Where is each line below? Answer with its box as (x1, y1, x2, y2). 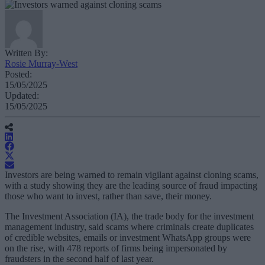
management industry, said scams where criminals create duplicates (5, 222, 254, 232)
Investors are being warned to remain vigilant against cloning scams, (5, 170, 258, 180)
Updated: (5, 91, 39, 101)
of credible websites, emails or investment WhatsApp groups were (5, 232, 251, 243)
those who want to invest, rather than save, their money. (5, 191, 212, 202)
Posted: (5, 69, 32, 80)
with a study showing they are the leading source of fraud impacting (5, 180, 257, 191)
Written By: (5, 48, 48, 59)
